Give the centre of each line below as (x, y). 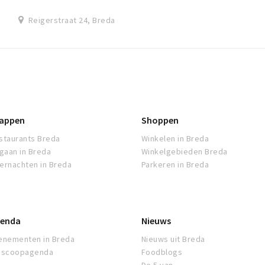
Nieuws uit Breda (173, 239)
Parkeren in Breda (175, 165)
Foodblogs (162, 252)
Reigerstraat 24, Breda (72, 20)
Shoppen (160, 120)
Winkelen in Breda (175, 139)
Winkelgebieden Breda (185, 152)
